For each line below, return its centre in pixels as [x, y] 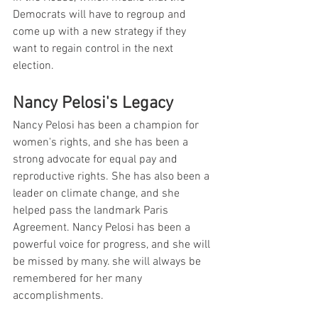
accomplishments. [58, 296]
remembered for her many [79, 279]
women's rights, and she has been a [102, 142]
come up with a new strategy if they [101, 32]
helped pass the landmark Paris [92, 210]
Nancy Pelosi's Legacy [93, 103]
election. [33, 66]
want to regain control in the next [94, 49]
